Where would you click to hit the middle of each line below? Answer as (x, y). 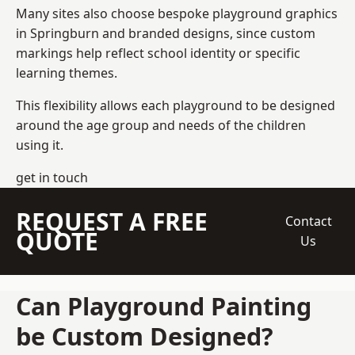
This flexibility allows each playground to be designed (176, 105)
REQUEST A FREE (112, 221)
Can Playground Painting (164, 305)
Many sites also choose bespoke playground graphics (177, 13)
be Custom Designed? (145, 336)
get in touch (52, 177)
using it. (40, 145)
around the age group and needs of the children (161, 125)
